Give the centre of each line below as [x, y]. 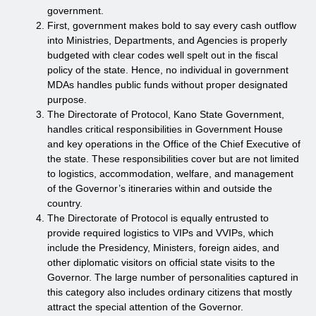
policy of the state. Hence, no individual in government [168, 69]
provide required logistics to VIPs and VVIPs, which [160, 232]
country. [65, 203]
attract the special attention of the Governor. [145, 306]
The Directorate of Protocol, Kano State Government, [166, 114]
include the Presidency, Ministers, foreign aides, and [163, 247]
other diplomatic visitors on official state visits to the [161, 262]
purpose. [67, 99]
